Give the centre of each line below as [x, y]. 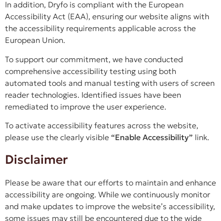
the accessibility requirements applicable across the [100, 28]
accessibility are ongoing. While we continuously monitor [108, 194]
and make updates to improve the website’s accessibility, [110, 206]
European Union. [35, 40]
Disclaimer [37, 159]
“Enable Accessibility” [152, 137]
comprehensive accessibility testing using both [91, 71]
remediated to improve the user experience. [86, 106]
